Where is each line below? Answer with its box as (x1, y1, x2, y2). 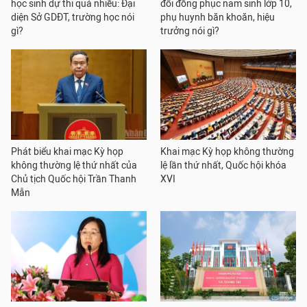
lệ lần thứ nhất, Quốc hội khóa (160, 160, 286, 171)
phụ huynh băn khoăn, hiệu (160, 12, 275, 23)
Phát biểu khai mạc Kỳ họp (11, 146, 123, 158)
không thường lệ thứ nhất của (11, 160, 137, 171)
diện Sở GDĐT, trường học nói (11, 12, 134, 23)
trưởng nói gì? (160, 25, 219, 37)
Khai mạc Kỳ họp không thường (160, 146, 294, 158)
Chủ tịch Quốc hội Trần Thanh (11, 173, 136, 185)
